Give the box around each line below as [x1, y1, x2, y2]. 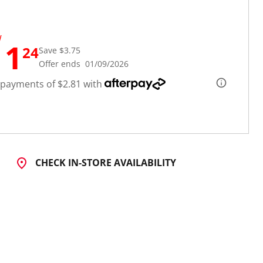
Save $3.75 [39, 45, 80, 56]
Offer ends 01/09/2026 [39, 58, 129, 70]
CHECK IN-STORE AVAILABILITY [35, 156, 177, 169]
